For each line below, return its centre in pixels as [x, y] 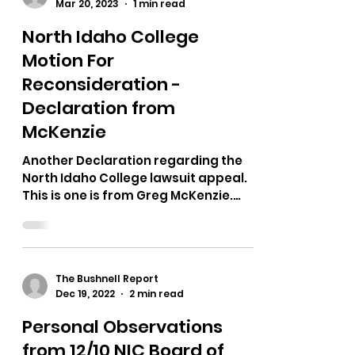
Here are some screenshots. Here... [132, 312]
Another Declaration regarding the [132, 260]
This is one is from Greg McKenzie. [128, 295]
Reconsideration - [101, 184]
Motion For [68, 160]
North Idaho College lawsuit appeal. [135, 277]
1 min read [159, 103]
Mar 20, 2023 [87, 103]
